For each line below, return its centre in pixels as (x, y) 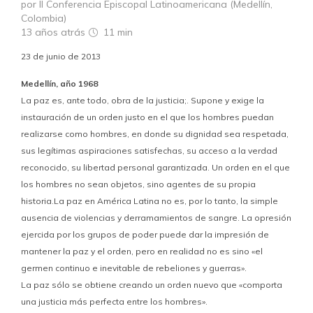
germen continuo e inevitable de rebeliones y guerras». (134, 268)
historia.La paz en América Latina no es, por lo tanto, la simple (150, 201)
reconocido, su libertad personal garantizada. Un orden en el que (155, 168)
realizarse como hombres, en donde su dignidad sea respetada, (155, 134)
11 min (117, 32)
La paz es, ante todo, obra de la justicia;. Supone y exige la (143, 101)
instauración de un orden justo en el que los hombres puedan (147, 117)
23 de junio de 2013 (61, 57)
